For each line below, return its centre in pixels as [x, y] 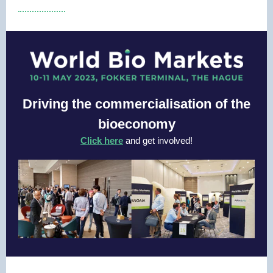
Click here [102, 140]
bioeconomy [136, 124]
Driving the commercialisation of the [136, 104]
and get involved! [158, 140]
